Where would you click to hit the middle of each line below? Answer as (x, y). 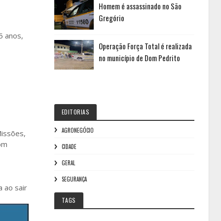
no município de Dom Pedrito (139, 58)
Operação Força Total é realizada (145, 46)
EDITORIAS (75, 112)
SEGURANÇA (74, 179)
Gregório (111, 18)
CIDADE (69, 147)
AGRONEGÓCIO (77, 130)
